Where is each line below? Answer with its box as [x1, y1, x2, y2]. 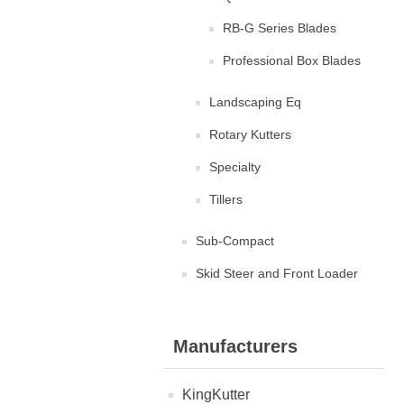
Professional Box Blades [223, 53, 361, 68]
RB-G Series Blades [223, 21, 336, 35]
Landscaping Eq [209, 95, 301, 109]
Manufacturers [173, 336, 298, 356]
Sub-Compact [196, 234, 274, 248]
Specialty [209, 160, 261, 174]
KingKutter [182, 387, 250, 402]
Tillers [209, 192, 243, 207]
